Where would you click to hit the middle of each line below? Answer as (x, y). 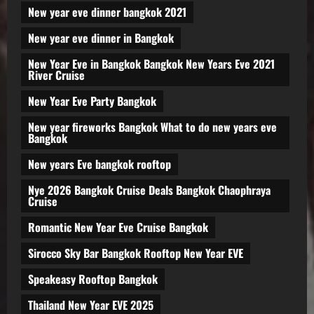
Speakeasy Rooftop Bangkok (93, 279)
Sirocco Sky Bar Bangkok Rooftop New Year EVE (136, 253)
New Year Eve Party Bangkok (92, 101)
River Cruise (56, 75)
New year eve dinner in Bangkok (101, 38)
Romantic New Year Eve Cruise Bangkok (118, 227)
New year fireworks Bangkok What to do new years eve (152, 127)
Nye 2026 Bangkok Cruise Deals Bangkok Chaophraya (149, 190)
